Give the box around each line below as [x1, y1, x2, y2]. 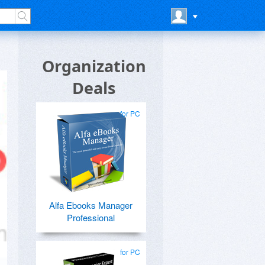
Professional [66, 211, 115, 224]
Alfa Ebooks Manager [49, 199, 132, 211]
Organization [41, 55, 146, 77]
